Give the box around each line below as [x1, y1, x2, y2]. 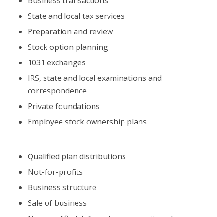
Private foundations [27, 100, 100, 111]
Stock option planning [27, 41, 108, 52]
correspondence [27, 85, 87, 96]
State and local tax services [27, 10, 124, 21]
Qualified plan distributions [27, 151, 126, 162]
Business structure [27, 182, 96, 193]
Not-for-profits [27, 166, 83, 177]
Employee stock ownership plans [27, 116, 147, 127]
